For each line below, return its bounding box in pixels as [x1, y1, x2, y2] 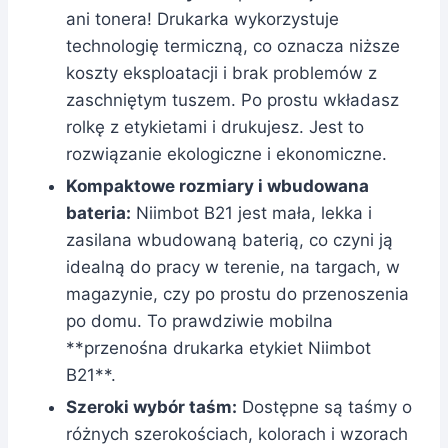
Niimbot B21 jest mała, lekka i [131, 202, 372, 223]
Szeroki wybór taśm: [66, 396, 237, 417]
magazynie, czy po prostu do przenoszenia [66, 283, 409, 304]
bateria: [66, 202, 131, 223]
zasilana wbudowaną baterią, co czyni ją [66, 229, 393, 250]
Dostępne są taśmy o [237, 396, 412, 417]
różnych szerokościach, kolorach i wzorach [66, 423, 408, 444]
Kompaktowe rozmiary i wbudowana [66, 175, 369, 196]
